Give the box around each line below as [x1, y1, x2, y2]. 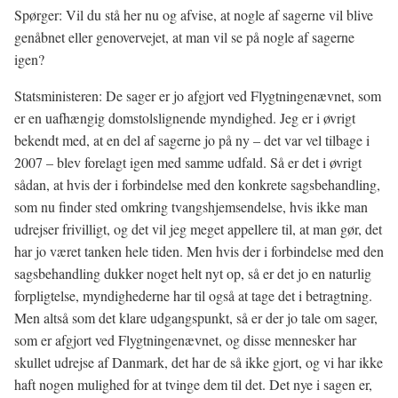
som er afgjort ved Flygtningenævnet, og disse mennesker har [14, 330, 356, 349]
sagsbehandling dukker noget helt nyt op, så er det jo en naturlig [14, 264, 371, 283]
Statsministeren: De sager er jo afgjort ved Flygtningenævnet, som [14, 86, 381, 105]
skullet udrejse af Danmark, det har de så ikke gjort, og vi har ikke [14, 353, 383, 371]
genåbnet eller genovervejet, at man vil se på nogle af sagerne [14, 28, 354, 46]
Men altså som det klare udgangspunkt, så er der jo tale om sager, [14, 308, 378, 327]
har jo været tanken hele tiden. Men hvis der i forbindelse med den [14, 242, 384, 260]
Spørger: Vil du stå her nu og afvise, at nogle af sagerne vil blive [14, 5, 373, 24]
